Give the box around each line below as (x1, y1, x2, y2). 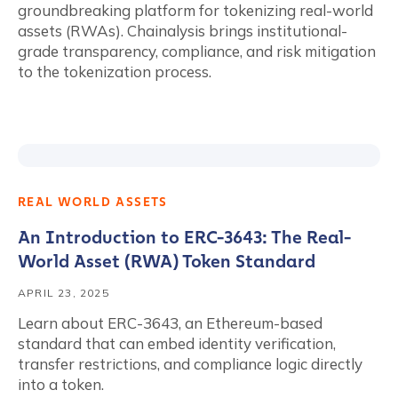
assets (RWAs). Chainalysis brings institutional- (18, 21, 347, 40)
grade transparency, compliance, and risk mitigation (18, 42, 376, 60)
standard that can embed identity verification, (18, 334, 336, 353)
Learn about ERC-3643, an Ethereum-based (18, 314, 322, 332)
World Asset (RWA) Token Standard (18, 251, 315, 272)
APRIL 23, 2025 (18, 286, 109, 299)
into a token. (18, 375, 104, 394)
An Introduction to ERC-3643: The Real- (18, 227, 351, 248)
